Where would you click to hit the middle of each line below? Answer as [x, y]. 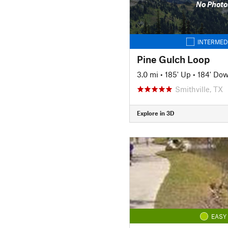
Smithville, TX [199, 89]
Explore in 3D [155, 113]
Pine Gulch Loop [173, 59]
